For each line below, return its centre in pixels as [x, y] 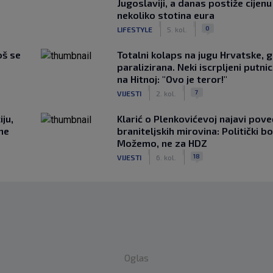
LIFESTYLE [134, 29]
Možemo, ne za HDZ [162, 143]
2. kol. [166, 93]
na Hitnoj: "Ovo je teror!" [172, 79]
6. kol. [166, 157]
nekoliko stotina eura [165, 15]
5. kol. [177, 29]
